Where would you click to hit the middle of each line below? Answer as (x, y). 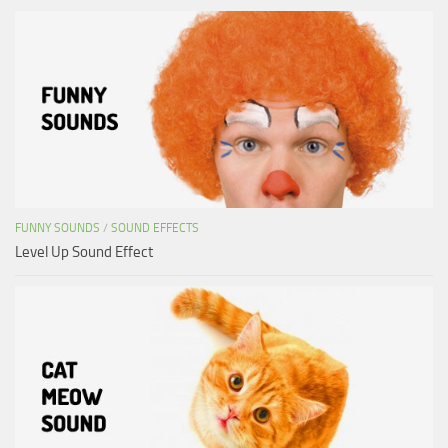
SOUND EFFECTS (155, 228)
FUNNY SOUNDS (57, 228)
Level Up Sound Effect (84, 252)
